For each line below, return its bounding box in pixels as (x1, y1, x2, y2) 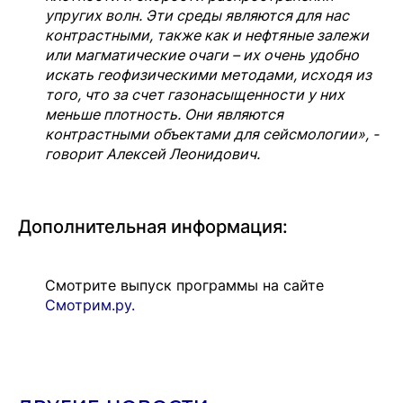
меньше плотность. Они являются (45, 104, 283, 123)
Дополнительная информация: (18, 215, 288, 237)
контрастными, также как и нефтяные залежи (45, 25, 369, 44)
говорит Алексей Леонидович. (45, 144, 260, 163)
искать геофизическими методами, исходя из (45, 65, 372, 84)
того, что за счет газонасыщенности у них (45, 85, 345, 103)
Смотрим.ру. (45, 295, 135, 314)
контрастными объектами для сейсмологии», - (45, 124, 379, 143)
